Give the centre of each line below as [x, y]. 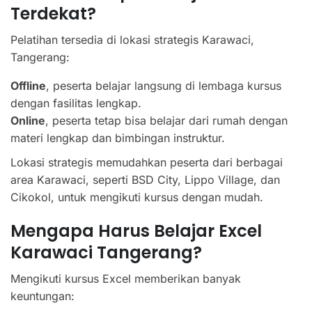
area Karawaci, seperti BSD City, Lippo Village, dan [145, 180]
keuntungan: [42, 296]
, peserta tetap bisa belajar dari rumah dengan [166, 120]
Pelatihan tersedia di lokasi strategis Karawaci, [132, 40]
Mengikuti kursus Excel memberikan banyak [126, 279]
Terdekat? [53, 14]
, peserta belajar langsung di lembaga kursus [164, 86]
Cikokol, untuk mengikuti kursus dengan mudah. [137, 197]
